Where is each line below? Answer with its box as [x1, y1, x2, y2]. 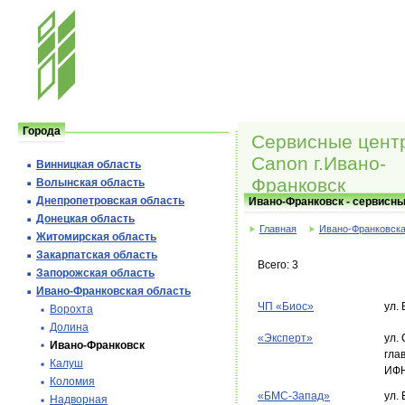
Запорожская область [36, 267, 155, 279]
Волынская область [36, 176, 145, 189]
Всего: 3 [258, 259, 298, 271]
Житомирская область [36, 231, 156, 243]
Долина [50, 321, 89, 334]
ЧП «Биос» [258, 300, 314, 313]
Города [23, 125, 61, 137]
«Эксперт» [258, 332, 313, 344]
